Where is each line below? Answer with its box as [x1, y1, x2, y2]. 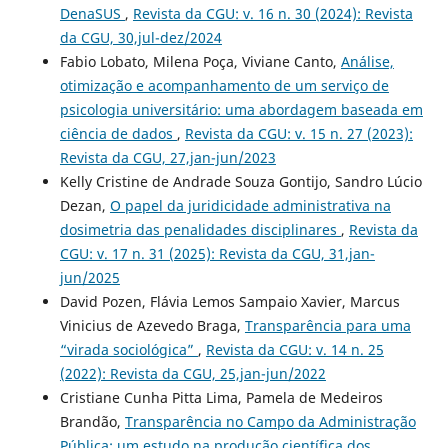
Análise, [340, 51, 394, 71]
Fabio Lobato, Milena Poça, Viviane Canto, [59, 51, 341, 71]
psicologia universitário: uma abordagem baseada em [59, 99, 423, 119]
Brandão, [59, 411, 125, 431]
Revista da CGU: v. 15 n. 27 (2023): [184, 123, 413, 143]
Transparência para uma [244, 315, 411, 335]
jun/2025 [59, 267, 120, 287]
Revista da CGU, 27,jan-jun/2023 [59, 147, 276, 167]
